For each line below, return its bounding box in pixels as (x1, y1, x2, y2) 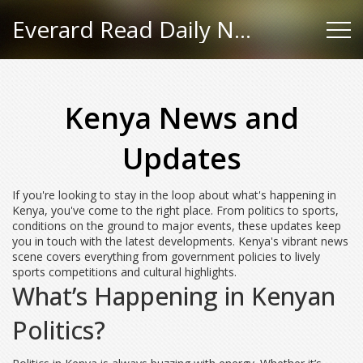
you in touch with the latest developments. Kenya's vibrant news (12, 233, 348, 249)
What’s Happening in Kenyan (12, 280, 335, 313)
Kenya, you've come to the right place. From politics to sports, (12, 203, 339, 218)
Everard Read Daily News (234, 14, 251, 45)
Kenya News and (64, 98, 299, 138)
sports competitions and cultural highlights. (12, 264, 237, 280)
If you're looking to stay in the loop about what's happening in (12, 187, 336, 203)
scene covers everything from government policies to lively (12, 249, 320, 264)
